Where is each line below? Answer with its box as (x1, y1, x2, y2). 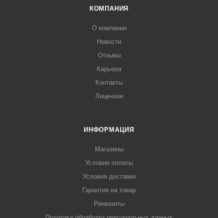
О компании (91, 24, 127, 32)
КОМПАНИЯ (89, 5, 129, 12)
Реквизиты (93, 200, 125, 207)
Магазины (94, 145, 124, 153)
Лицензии (95, 92, 123, 100)
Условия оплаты (85, 159, 133, 166)
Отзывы (97, 52, 121, 59)
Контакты (95, 79, 123, 86)
